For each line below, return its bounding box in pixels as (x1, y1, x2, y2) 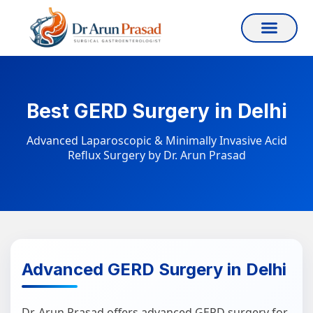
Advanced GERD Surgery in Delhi (22, 259, 286, 279)
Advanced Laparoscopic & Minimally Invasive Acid (26, 132, 287, 148)
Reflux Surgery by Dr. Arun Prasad (67, 147, 246, 163)
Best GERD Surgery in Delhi (26, 99, 287, 123)
